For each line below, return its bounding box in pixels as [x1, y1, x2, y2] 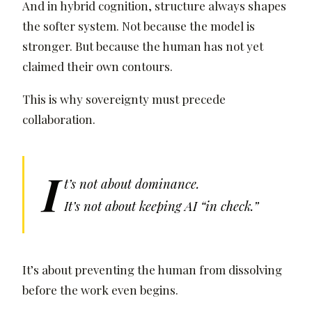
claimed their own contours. [22, 58, 173, 74]
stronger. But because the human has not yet [22, 38, 263, 54]
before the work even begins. [22, 282, 178, 298]
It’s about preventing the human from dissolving [22, 262, 282, 278]
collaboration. [22, 111, 95, 127]
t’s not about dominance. [64, 174, 200, 192]
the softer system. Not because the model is [22, 17, 255, 33]
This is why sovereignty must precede [22, 91, 226, 107]
